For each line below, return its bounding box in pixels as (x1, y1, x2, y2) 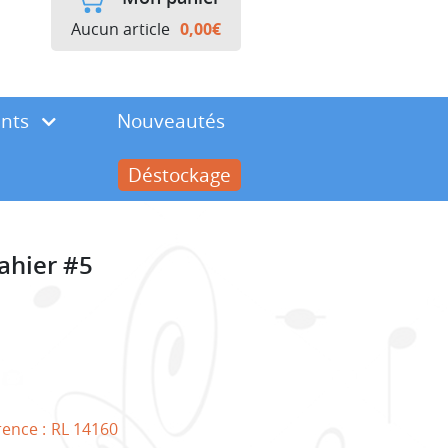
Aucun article (71, 17, 170, 40)
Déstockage (128, 161, 231, 188)
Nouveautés (116, 107, 225, 134)
